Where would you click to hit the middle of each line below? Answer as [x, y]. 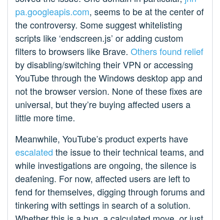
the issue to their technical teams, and [128, 152]
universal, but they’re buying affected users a [103, 104]
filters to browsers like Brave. [73, 51]
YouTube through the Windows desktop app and [109, 78]
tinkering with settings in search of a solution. [103, 205]
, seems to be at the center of [147, 12]
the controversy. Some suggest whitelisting [99, 25]
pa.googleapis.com [52, 12]
